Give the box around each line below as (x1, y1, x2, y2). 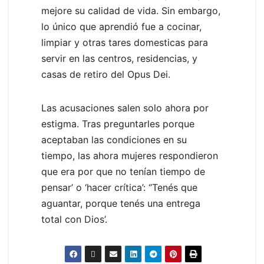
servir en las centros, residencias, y (41, 52, 197, 64)
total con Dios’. (41, 213, 107, 225)
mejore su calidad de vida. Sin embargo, (41, 4, 220, 16)
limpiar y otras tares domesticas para (41, 36, 208, 48)
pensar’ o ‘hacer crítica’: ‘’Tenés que (41, 181, 197, 193)
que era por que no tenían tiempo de (41, 165, 205, 177)
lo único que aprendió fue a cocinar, (41, 20, 202, 32)
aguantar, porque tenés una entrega (41, 197, 200, 209)
